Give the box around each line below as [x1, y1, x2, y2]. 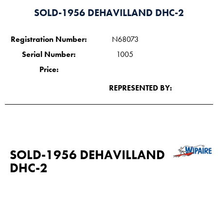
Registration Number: [11, 34, 87, 45]
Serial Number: [22, 49, 75, 60]
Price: [39, 64, 58, 75]
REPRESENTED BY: [109, 83, 172, 93]
